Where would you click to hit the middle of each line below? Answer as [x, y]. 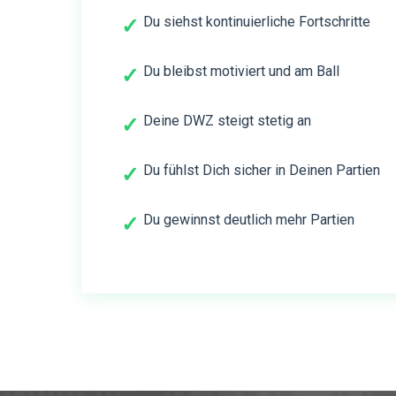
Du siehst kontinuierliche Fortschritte [257, 21]
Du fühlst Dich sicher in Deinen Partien [262, 170]
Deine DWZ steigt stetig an [227, 120]
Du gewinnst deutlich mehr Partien [249, 219]
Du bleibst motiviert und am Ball [241, 71]
